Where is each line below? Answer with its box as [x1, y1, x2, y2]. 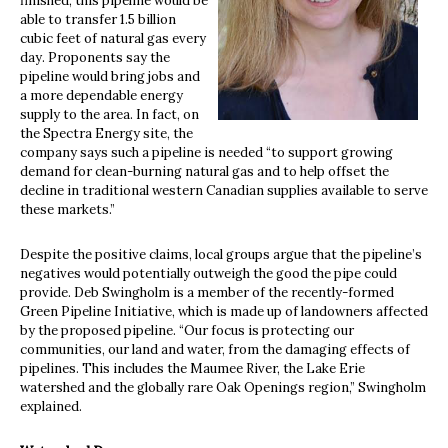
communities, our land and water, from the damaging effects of [20, 340, 410, 358]
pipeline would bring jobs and [20, 67, 200, 85]
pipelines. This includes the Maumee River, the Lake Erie [20, 359, 365, 377]
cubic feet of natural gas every [20, 29, 206, 47]
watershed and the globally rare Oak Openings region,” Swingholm [20, 378, 426, 396]
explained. [20, 397, 82, 415]
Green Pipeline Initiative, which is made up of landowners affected [20, 302, 428, 320]
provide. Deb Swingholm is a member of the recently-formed [20, 283, 394, 301]
